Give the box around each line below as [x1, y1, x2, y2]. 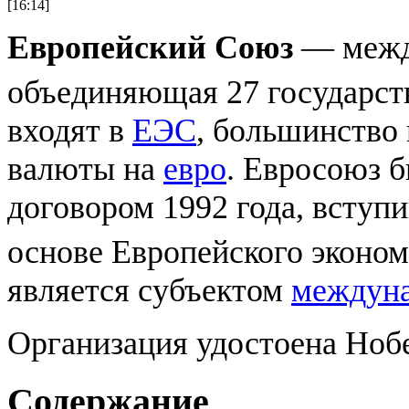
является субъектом [7, 271, 291, 309]
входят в [7, 111, 132, 149]
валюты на [7, 150, 163, 187]
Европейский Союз [7, 28, 293, 66]
